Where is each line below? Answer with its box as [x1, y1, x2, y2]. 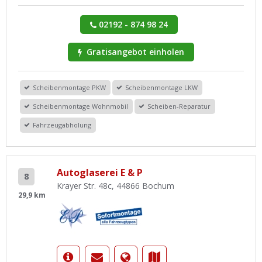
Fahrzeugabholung [33, 120, 91, 130]
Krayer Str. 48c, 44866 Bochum [56, 180, 174, 192]
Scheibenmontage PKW [33, 83, 106, 92]
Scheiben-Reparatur [147, 102, 211, 111]
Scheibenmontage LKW [125, 83, 198, 92]
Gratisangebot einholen [84, 46, 184, 58]
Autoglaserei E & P [56, 166, 143, 180]
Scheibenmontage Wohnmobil [33, 102, 128, 111]
